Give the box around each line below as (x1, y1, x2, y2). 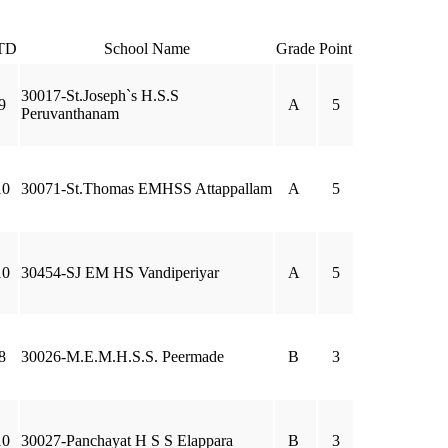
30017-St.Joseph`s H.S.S (21, 87, 179, 104)
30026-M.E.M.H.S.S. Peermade (21, 348, 224, 365)
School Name (103, 40, 190, 57)
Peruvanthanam (21, 105, 119, 122)
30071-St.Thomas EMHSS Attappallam (21, 180, 272, 197)
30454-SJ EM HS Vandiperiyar (21, 264, 219, 281)
